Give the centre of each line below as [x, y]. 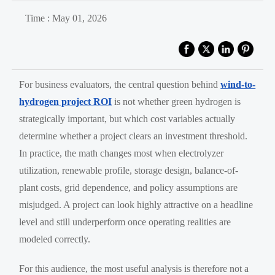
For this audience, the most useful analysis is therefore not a [134, 268]
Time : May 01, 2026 [66, 18]
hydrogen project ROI [66, 101]
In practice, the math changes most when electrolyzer [122, 153]
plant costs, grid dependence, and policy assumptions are [129, 187]
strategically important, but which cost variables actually [127, 118]
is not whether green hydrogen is [176, 101]
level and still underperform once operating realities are [125, 222]
